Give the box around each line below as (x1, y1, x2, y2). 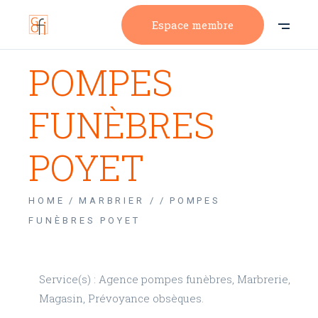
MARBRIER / (78, 195, 156, 206)
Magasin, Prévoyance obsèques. (39, 291, 204, 305)
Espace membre (152, 17, 234, 32)
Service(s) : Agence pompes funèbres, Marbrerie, (39, 272, 291, 286)
